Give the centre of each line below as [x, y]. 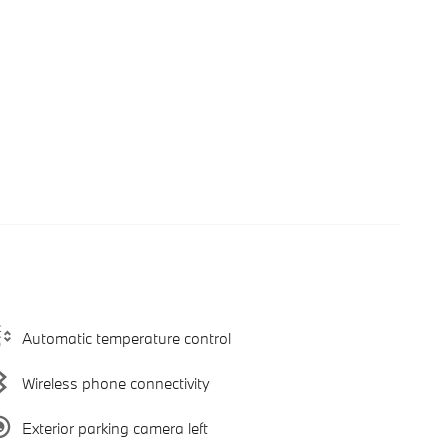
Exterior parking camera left [115, 427]
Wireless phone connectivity [116, 382]
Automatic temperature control [126, 337]
